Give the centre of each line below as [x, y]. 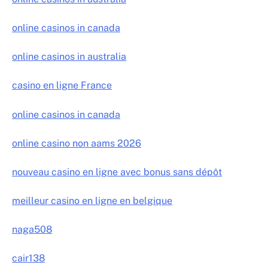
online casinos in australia [69, 57]
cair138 [28, 258]
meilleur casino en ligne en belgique [92, 200]
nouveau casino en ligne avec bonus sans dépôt [117, 172]
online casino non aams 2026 [77, 143]
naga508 [32, 229]
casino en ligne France [62, 86]
